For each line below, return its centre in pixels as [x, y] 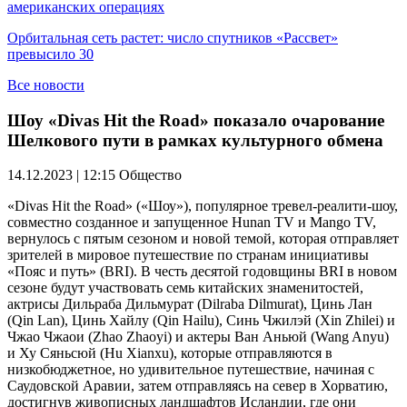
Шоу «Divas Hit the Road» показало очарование [196, 120]
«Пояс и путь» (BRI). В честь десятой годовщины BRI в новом [202, 272]
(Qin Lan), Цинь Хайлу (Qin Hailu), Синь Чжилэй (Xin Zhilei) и [201, 321]
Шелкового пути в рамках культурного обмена [195, 140]
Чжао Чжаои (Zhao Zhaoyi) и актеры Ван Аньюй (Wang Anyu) [198, 337]
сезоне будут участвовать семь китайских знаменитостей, [185, 288]
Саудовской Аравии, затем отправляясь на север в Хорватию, [198, 386]
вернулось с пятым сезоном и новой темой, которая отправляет [203, 239]
